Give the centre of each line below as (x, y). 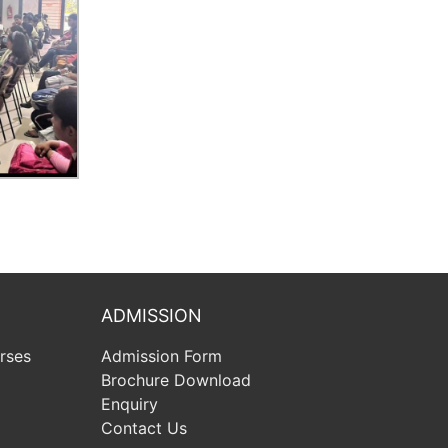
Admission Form (161, 355)
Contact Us (143, 427)
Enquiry (129, 403)
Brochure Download (175, 379)
